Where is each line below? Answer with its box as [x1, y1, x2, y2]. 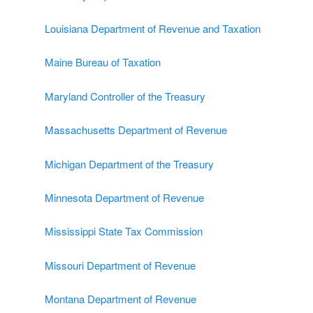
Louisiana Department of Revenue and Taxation [45, 21, 261, 36]
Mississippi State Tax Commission [45, 224, 203, 239]
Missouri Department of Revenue [45, 257, 196, 272]
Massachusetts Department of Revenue [45, 122, 227, 138]
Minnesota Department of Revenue [45, 189, 204, 205]
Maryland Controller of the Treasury [45, 88, 205, 103]
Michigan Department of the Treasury [45, 156, 214, 171]
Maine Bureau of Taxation [45, 54, 161, 70]
